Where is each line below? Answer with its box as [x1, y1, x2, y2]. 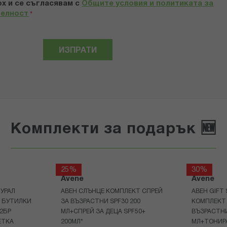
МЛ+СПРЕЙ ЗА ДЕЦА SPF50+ [60, 209, 145, 215]
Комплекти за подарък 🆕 [11, 123, 216, 137]
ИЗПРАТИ [58, 47, 97, 55]
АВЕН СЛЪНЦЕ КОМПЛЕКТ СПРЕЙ [60, 188, 163, 195]
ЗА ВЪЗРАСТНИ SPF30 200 [60, 199, 140, 205]
